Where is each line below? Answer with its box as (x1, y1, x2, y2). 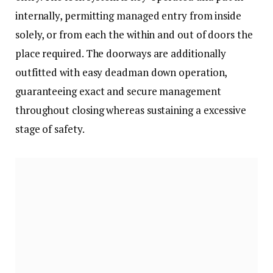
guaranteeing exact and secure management (15, 83, 221, 98)
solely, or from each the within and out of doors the (15, 27, 253, 41)
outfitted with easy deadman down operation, (15, 65, 227, 79)
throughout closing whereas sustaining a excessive (15, 102, 246, 117)
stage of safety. (15, 121, 85, 136)
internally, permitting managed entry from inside (15, 8, 241, 23)
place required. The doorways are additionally (15, 46, 227, 60)
